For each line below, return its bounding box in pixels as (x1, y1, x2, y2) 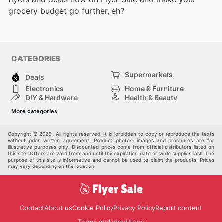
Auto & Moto (125, 111, 166, 119)
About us (44, 204, 72, 212)
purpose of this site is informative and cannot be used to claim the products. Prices (8, 156, 214, 163)
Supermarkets (125, 70, 173, 79)
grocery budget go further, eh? (8, 5, 124, 16)
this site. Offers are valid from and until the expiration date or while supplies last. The (8, 150, 214, 156)
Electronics (25, 84, 64, 93)
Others (125, 119, 148, 128)
